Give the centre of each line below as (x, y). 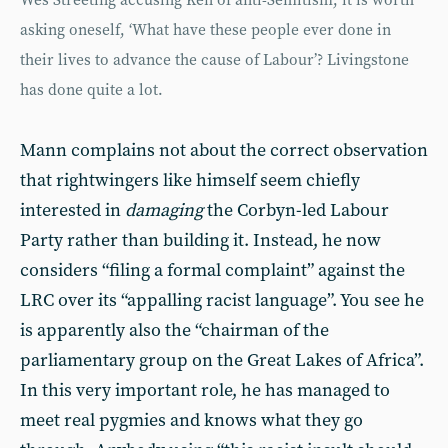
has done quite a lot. (91, 90)
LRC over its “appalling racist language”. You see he (222, 300)
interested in (72, 210)
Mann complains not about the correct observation (224, 150)
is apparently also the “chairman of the (174, 330)
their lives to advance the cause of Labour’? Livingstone (214, 60)
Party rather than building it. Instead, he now (200, 240)
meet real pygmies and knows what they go (191, 420)
